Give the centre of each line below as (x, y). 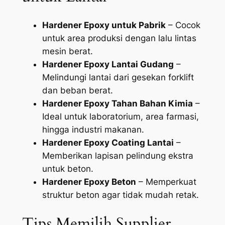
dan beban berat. (77, 91)
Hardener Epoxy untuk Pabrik (104, 25)
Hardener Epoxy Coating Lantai (108, 143)
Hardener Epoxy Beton (89, 182)
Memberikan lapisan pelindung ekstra (118, 156)
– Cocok (183, 25)
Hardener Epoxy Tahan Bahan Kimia (117, 104)
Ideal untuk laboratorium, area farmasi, (120, 117)
